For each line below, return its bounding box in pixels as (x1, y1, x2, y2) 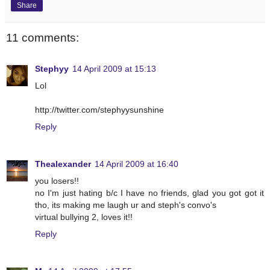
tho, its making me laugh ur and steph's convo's (35, 200, 216, 210)
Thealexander (35, 159, 91, 169)
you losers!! (35, 176, 79, 186)
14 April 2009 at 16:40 (95, 159, 178, 169)
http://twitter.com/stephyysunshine (35, 105, 164, 115)
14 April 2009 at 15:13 (72, 64, 156, 74)
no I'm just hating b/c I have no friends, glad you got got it (35, 188, 264, 198)
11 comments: (6, 31, 79, 44)
